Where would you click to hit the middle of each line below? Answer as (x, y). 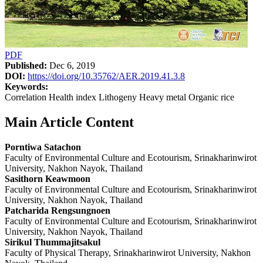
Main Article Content (69, 122)
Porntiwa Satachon (43, 147)
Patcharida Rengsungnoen (58, 210)
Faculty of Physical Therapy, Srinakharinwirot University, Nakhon (128, 252)
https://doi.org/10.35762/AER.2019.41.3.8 (106, 76)
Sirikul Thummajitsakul (53, 242)
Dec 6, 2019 (71, 65)
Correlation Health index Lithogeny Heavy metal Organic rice (119, 97)
